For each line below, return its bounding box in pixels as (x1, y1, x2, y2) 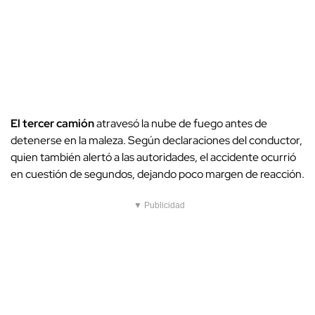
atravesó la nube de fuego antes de (94, 116, 267, 131)
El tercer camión (11, 116, 94, 131)
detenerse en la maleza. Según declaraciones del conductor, (11, 133, 302, 148)
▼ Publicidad (134, 200, 185, 211)
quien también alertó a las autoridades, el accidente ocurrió (11, 150, 296, 165)
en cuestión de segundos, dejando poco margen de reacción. (11, 167, 304, 182)
